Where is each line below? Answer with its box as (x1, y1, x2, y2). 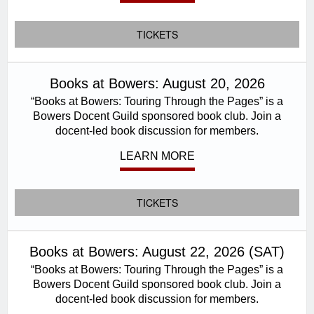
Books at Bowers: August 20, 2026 (49, 76, 265, 91)
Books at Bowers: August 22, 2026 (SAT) (29, 244, 285, 259)
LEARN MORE (119, 150, 195, 162)
